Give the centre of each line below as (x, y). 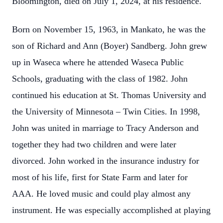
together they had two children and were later (94, 144)
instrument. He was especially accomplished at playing (111, 210)
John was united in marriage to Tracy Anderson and (105, 128)
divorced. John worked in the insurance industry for (106, 161)
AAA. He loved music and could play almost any (101, 194)
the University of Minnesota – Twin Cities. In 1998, (106, 111)
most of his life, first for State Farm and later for (100, 177)
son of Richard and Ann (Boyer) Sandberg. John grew (110, 46)
